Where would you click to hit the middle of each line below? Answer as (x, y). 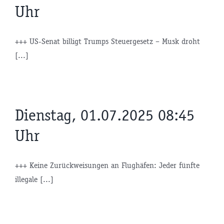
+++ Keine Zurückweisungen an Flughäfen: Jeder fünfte (107, 165)
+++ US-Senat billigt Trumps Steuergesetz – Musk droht (107, 41)
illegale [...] (34, 179)
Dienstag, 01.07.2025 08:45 (105, 115)
